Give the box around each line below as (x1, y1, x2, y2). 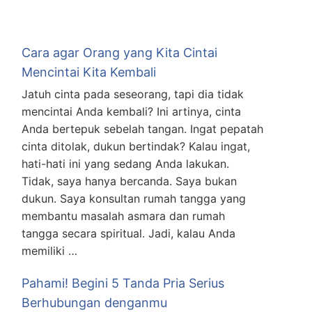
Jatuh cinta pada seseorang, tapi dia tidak (22, 87, 244, 101)
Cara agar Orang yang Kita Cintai (22, 45, 218, 60)
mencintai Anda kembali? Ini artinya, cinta (22, 104, 242, 118)
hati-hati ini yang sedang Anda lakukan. (22, 157, 230, 171)
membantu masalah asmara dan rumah (22, 209, 226, 223)
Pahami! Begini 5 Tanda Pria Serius (22, 276, 225, 290)
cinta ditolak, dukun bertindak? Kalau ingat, (22, 139, 251, 153)
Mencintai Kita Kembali (22, 65, 157, 79)
